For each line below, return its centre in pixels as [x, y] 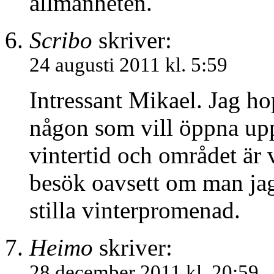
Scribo [61, 40]
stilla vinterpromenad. [135, 210]
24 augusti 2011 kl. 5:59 [128, 65]
